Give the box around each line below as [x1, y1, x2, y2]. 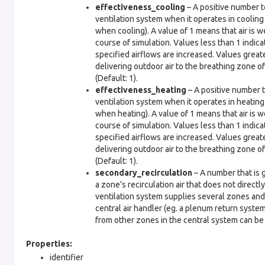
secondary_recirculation [95, 168, 192, 177]
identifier [50, 253, 83, 262]
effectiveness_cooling [95, 2, 185, 12]
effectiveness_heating [95, 85, 186, 95]
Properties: [26, 239, 72, 248]
